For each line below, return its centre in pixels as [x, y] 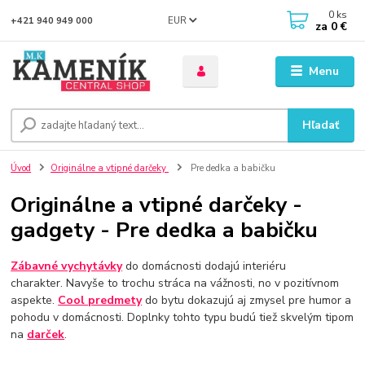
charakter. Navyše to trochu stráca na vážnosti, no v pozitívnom [175, 283]
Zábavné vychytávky [67, 266]
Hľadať [321, 125]
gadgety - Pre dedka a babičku [165, 230]
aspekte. [35, 300]
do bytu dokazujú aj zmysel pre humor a [247, 300]
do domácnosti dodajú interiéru [204, 266]
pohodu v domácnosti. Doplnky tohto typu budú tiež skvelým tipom [182, 317]
